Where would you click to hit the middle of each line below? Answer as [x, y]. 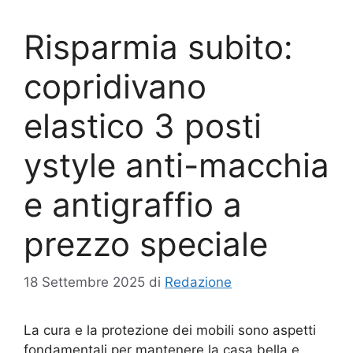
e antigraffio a [133, 204]
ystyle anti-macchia [176, 165]
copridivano [115, 86]
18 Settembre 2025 [84, 282]
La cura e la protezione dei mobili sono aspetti [170, 331]
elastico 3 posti [143, 125]
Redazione [198, 282]
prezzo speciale [146, 243]
